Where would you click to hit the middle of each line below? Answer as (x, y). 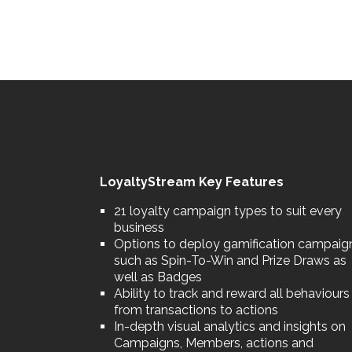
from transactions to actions (196, 310)
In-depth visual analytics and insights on (230, 326)
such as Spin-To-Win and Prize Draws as (230, 260)
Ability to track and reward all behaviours (232, 293)
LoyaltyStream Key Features (192, 181)
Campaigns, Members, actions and (214, 343)
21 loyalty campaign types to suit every (228, 211)
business (139, 227)
